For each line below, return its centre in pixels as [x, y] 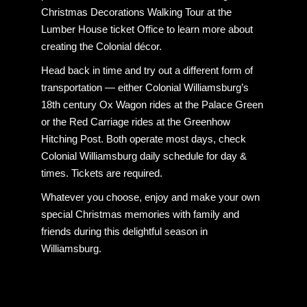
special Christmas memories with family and [140, 214]
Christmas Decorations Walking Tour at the [136, 12]
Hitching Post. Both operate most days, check [144, 139]
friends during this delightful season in [124, 232]
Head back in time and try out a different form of [147, 71]
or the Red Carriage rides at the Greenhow [136, 122]
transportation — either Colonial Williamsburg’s [145, 88]
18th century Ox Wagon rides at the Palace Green [152, 105]
